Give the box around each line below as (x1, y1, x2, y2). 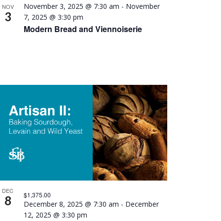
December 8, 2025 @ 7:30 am (23, 199, 119, 209)
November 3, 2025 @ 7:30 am (23, 1, 119, 11)
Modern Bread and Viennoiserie (23, 23, 142, 35)
